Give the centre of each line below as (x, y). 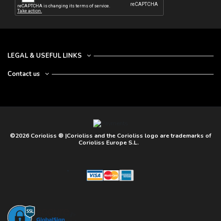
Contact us (24, 74)
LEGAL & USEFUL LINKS (45, 55)
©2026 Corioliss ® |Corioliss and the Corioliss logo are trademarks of (110, 135)
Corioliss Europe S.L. (109, 142)
